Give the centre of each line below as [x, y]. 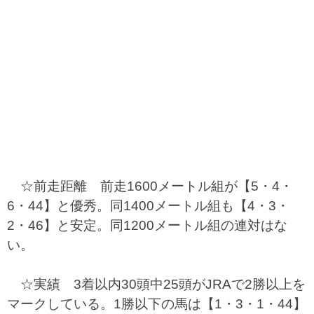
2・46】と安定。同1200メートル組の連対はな [147, 225]
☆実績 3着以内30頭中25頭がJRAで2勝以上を [156, 284]
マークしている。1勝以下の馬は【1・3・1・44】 [157, 304]
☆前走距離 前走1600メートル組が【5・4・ [150, 186]
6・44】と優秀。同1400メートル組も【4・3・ [148, 206]
